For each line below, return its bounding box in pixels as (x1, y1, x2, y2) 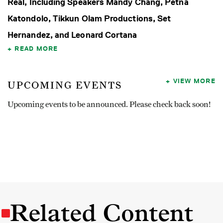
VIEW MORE (173, 76, 216, 86)
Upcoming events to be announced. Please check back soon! (7, 101, 211, 109)
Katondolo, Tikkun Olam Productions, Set (7, 13, 171, 24)
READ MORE (14, 44, 58, 53)
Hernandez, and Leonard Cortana (7, 30, 137, 40)
